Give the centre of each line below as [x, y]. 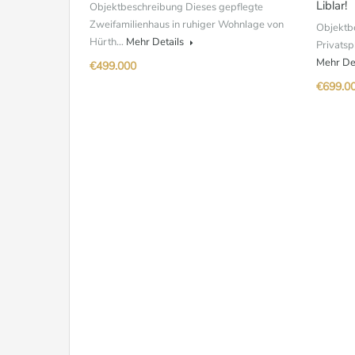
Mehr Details [156, 42]
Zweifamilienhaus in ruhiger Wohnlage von [187, 25]
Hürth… [108, 42]
